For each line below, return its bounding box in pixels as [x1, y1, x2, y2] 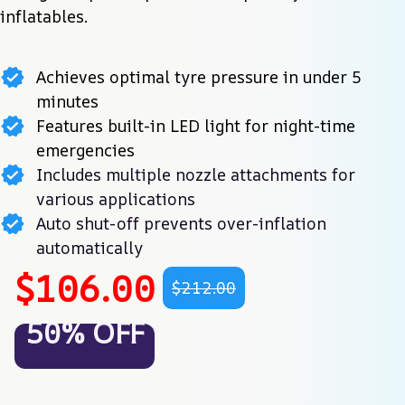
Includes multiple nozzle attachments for [35, 163, 355, 185]
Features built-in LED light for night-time [35, 114, 355, 137]
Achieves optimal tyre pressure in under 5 [35, 65, 362, 88]
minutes [35, 89, 99, 112]
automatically [35, 236, 143, 259]
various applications [35, 187, 195, 210]
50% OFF [25, 312, 144, 353]
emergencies [35, 138, 135, 161]
